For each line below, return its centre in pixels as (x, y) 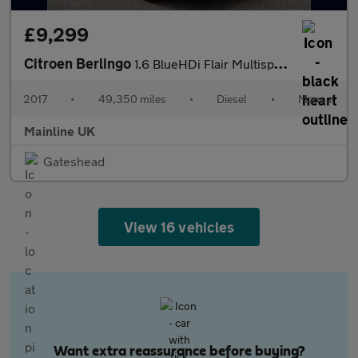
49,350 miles (132, 99)
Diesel (232, 99)
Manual (316, 99)
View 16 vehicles (179, 227)
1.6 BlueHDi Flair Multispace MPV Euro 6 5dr (204, 64)
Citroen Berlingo (79, 63)
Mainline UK (60, 131)
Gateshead (74, 161)
